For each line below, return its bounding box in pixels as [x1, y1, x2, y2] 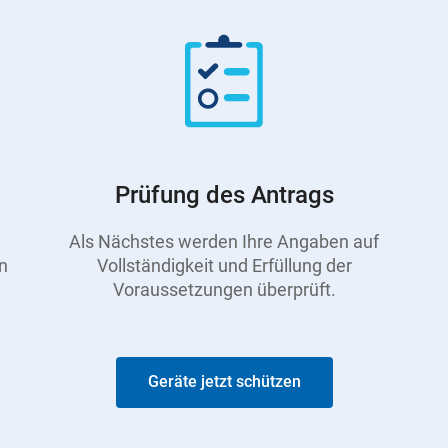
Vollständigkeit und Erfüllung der [96, 254, 352, 276]
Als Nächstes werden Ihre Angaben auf [69, 230, 379, 252]
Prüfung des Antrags [114, 181, 334, 210]
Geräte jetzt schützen [147, 371, 301, 391]
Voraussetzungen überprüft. [112, 278, 336, 300]
